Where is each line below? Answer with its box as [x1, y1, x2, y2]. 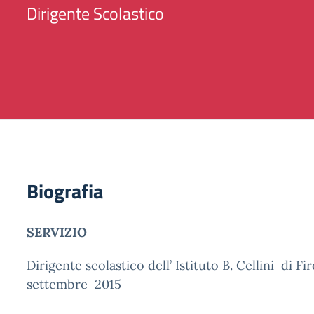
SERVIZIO [27, 224, 87, 240]
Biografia [27, 176, 103, 206]
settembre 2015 [27, 276, 121, 292]
